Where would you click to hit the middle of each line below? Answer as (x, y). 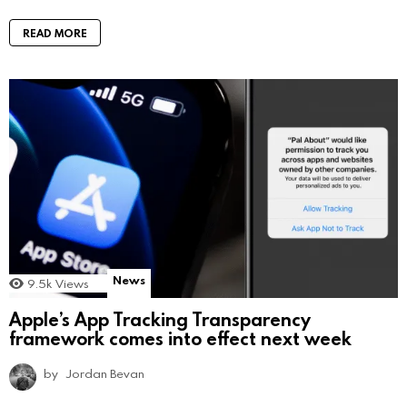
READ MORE (55, 32)
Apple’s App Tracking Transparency (160, 319)
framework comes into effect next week (180, 338)
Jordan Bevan (105, 374)
